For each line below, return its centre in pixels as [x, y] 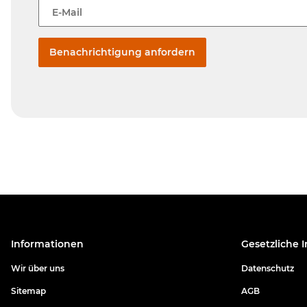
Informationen [47, 244]
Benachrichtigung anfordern [122, 52]
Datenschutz [268, 269]
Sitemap [28, 291]
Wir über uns [38, 269]
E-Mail [67, 12]
